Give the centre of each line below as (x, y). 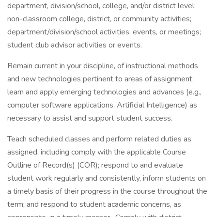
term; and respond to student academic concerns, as (94, 204)
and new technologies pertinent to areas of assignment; (101, 79)
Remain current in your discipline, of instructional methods (103, 66)
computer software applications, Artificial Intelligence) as (102, 105)
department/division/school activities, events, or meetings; (104, 32)
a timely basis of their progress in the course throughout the (107, 191)
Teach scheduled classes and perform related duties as (99, 139)
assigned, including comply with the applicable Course (97, 152)
